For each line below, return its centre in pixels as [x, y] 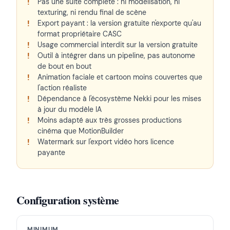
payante [51, 153]
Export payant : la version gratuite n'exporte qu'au [119, 23]
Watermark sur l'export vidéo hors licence [106, 142]
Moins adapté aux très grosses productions [110, 120]
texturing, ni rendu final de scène [92, 13]
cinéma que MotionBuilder [81, 131]
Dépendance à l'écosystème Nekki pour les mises [119, 99]
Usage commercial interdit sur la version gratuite [118, 45]
